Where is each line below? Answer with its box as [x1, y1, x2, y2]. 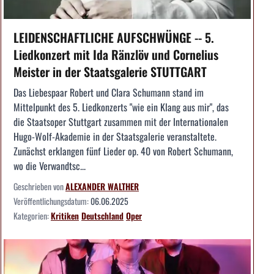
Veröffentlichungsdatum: [13, 194, 91, 208]
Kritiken [51, 209, 79, 223]
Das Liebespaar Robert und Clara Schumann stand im [13, 85, 204, 100]
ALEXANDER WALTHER [65, 180, 139, 193]
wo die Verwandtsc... [13, 158, 86, 174]
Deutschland [81, 209, 124, 223]
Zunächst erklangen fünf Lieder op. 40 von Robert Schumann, [13, 144, 233, 159]
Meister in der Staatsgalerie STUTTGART [13, 62, 207, 81]
